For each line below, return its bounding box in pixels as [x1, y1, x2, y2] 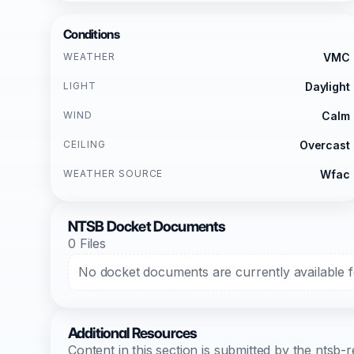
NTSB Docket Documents [68, 217, 226, 235]
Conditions [63, 27, 119, 42]
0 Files [68, 235, 106, 251]
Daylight [304, 80, 350, 93]
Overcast [299, 138, 350, 152]
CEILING [63, 138, 106, 150]
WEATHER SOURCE [63, 168, 164, 179]
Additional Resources [68, 324, 198, 342]
